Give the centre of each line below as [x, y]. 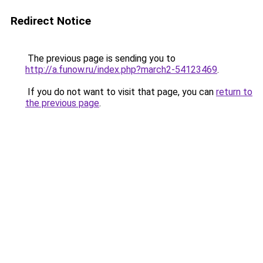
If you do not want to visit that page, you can [121, 92]
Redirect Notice [51, 21]
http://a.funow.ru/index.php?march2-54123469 [121, 70]
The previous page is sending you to [100, 58]
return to [234, 92]
